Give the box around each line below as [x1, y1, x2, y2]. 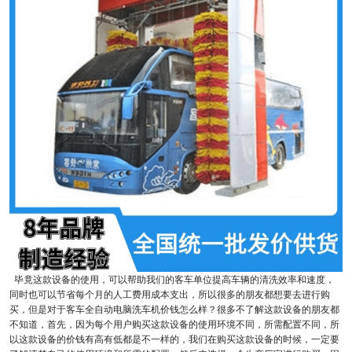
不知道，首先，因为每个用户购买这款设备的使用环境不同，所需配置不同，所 [9, 316, 339, 330]
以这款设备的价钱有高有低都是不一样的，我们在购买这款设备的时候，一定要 [9, 331, 339, 345]
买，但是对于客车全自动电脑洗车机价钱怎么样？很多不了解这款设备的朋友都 [9, 301, 339, 315]
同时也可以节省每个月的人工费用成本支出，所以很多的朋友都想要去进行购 [9, 286, 330, 300]
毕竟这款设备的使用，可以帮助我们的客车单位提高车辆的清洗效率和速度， [9, 271, 335, 285]
